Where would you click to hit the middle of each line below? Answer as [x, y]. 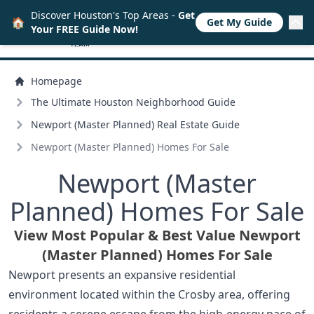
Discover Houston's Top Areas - [104, 15]
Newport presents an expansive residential [122, 274]
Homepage [56, 81]
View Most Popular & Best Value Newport [157, 235]
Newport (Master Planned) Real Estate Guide [135, 124]
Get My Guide [239, 22]
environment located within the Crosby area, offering [149, 294]
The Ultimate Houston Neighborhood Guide [133, 102]
